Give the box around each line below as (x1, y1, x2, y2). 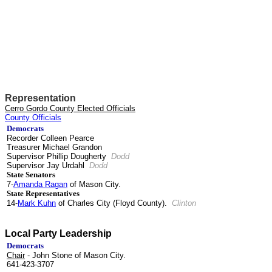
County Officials (5, 113, 61, 122)
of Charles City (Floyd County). (56, 199, 172, 208)
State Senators (7, 170, 57, 179)
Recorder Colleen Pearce (7, 134, 97, 143)
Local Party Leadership (5, 228, 112, 239)
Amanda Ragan (13, 180, 67, 189)
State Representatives (7, 189, 80, 198)
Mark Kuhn (18, 199, 56, 208)
